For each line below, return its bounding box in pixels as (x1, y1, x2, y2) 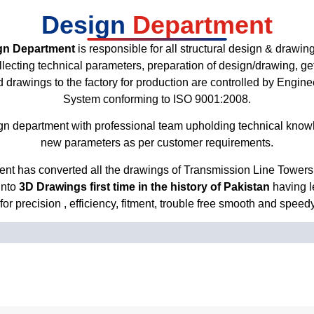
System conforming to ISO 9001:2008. (63, 93, 251, 105)
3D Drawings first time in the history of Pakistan (15, 180, 270, 193)
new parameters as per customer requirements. (41, 137, 273, 149)
